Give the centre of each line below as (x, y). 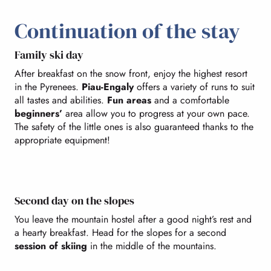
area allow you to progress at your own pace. (156, 113)
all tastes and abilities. (59, 100)
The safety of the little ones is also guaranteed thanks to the (134, 126)
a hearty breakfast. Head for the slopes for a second (120, 232)
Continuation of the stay (127, 31)
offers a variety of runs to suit (194, 87)
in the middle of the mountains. (152, 246)
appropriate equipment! (62, 140)
